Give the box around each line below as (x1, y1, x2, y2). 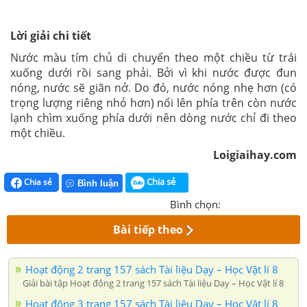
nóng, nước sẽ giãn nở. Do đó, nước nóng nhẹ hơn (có (10, 80, 297, 95)
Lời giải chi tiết (10, 28, 91, 43)
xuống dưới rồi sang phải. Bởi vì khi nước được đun (10, 65, 297, 80)
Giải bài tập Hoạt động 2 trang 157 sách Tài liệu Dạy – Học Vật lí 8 (23, 276, 284, 289)
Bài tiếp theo (113, 221, 184, 237)
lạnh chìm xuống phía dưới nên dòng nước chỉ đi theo (10, 110, 297, 125)
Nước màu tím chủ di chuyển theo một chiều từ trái (10, 50, 297, 65)
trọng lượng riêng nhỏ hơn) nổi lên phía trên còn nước (10, 95, 297, 110)
